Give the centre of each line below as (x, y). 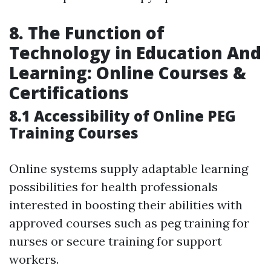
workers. (34, 260)
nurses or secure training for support (116, 241)
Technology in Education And (135, 53)
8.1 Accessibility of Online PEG (122, 116)
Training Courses (74, 133)
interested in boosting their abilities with (126, 205)
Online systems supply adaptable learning (129, 169)
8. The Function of (87, 33)
